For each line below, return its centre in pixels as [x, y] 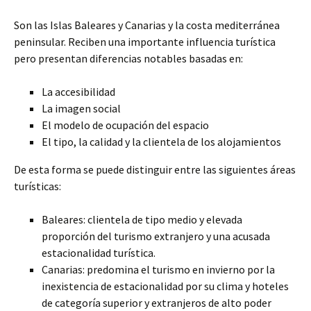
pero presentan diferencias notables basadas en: [128, 58]
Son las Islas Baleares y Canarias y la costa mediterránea [147, 25]
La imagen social [81, 108]
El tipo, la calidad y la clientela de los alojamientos [161, 142]
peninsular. [40, 42]
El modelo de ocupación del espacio [125, 125]
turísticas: [37, 186]
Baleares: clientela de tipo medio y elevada [142, 219]
